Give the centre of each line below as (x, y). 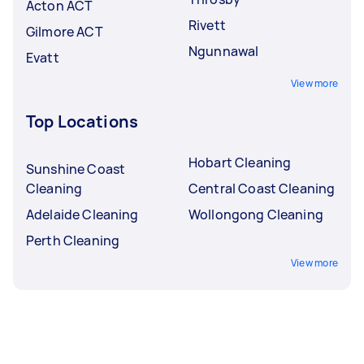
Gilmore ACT (65, 31)
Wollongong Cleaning (256, 214)
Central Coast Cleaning (262, 188)
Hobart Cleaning (240, 162)
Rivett (207, 25)
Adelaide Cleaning (82, 214)
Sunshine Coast (76, 169)
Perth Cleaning (73, 240)
